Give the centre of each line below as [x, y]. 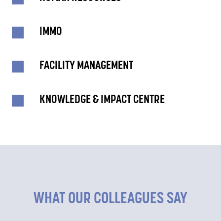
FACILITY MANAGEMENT [86, 66]
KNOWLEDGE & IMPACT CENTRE [102, 100]
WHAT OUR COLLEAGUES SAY [110, 199]
